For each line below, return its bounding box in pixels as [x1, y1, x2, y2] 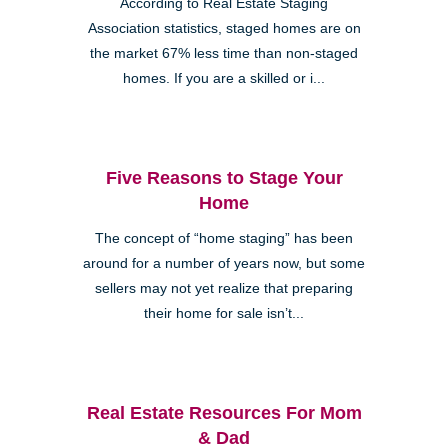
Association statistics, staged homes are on [87, 20, 361, 36]
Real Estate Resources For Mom [86, 402, 362, 423]
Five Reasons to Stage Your [105, 167, 343, 188]
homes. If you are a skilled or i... [123, 70, 325, 86]
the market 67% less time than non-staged [90, 45, 358, 61]
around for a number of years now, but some [83, 255, 365, 271]
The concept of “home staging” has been [95, 230, 353, 246]
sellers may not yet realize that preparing [95, 280, 353, 296]
